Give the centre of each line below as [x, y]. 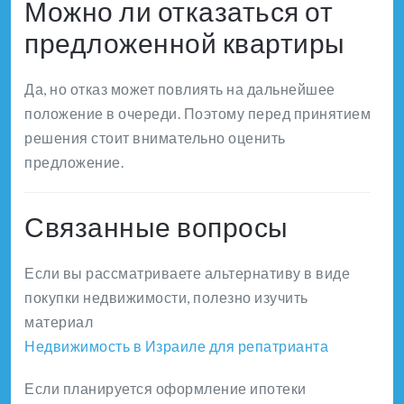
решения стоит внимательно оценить [155, 138]
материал [59, 322]
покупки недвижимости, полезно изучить [166, 298]
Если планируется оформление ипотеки [165, 389]
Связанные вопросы [156, 227]
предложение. [74, 162]
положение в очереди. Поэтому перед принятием [197, 114]
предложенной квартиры [185, 43]
